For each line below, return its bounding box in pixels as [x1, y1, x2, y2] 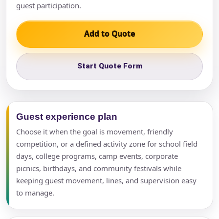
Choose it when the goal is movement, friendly [16, 126, 173, 136]
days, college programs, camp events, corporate [16, 151, 178, 161]
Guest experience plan [16, 111, 117, 122]
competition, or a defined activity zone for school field [16, 138, 197, 149]
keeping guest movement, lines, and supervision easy [16, 175, 197, 185]
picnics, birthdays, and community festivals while [16, 163, 181, 173]
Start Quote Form [77, 62, 142, 71]
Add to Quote [84, 28, 135, 39]
